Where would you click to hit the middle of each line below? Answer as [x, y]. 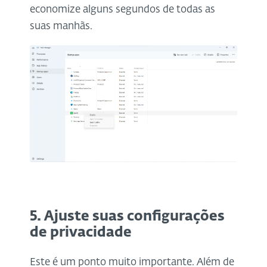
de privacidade [81, 233]
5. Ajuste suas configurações [127, 217]
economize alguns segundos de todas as [122, 10]
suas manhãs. [61, 26]
